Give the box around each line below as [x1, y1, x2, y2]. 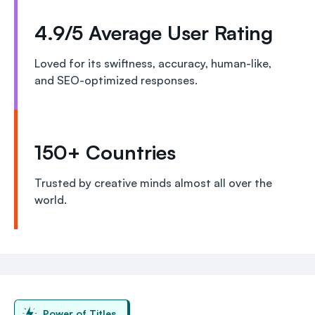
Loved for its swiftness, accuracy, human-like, [34, 56, 271, 70]
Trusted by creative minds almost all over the [34, 175, 272, 190]
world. [34, 192, 67, 207]
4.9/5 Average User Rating [34, 20, 273, 45]
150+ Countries [34, 139, 176, 165]
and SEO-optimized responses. [34, 72, 198, 87]
